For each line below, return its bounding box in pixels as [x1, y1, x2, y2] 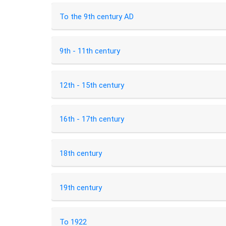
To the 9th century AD [59, 12, 134, 22]
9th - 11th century [59, 46, 120, 56]
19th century [59, 183, 102, 192]
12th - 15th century [59, 80, 124, 90]
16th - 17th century [59, 115, 124, 124]
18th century [59, 149, 102, 158]
